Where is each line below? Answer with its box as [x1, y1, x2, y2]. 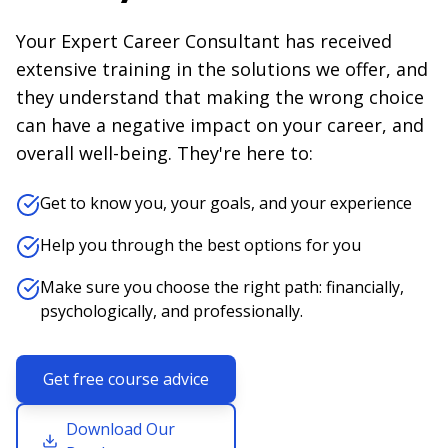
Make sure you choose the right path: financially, [40, 276, 404, 298]
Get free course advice [43, 368, 209, 390]
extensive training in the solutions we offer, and [16, 57, 428, 81]
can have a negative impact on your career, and [16, 113, 424, 137]
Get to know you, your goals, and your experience [40, 192, 412, 214]
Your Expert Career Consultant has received [16, 29, 392, 53]
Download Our [65, 418, 175, 440]
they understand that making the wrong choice [16, 85, 424, 109]
